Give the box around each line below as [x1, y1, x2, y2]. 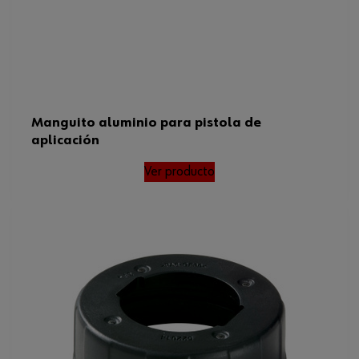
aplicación [31, 132, 99, 147]
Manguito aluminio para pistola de [31, 115, 261, 130]
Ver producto [144, 163, 215, 179]
